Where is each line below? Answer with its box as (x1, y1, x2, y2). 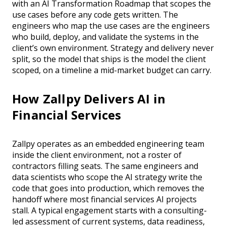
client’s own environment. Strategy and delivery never (12, 42, 214, 54)
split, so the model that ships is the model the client (12, 53, 206, 65)
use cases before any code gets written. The (12, 9, 178, 21)
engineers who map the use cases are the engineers (12, 20, 210, 32)
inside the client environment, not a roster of (12, 149, 182, 161)
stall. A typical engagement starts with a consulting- (12, 205, 207, 216)
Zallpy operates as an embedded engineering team (12, 138, 204, 150)
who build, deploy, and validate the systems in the (12, 31, 199, 43)
